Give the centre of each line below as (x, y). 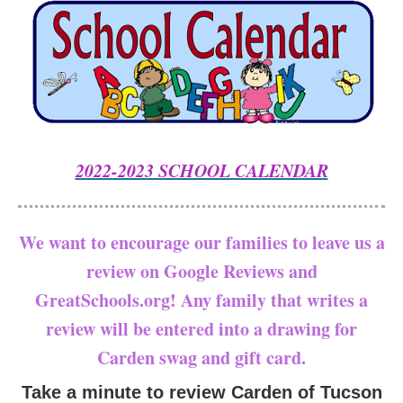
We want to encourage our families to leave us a (201, 242)
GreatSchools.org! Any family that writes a (201, 300)
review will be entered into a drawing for (201, 329)
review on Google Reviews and (201, 271)
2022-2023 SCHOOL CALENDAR (201, 170)
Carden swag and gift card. (201, 358)
